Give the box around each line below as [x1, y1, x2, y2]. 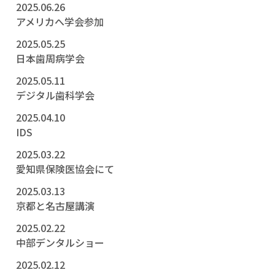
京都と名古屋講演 [16, 198, 95, 214]
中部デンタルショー [16, 235, 104, 250]
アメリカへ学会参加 [16, 14, 104, 29]
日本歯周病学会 [16, 51, 85, 66]
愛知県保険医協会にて [16, 161, 114, 177]
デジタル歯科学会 [16, 88, 95, 103]
